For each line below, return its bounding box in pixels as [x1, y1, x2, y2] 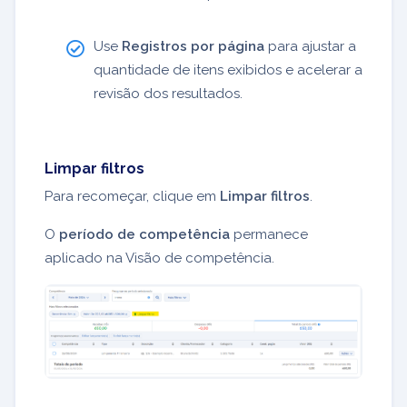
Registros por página [122, 38, 264, 55]
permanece [230, 226, 308, 243]
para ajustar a [264, 38, 356, 55]
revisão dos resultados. [94, 85, 243, 102]
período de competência [59, 226, 230, 243]
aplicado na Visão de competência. [45, 250, 274, 266]
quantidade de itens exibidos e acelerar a [94, 62, 362, 78]
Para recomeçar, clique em [45, 188, 220, 204]
